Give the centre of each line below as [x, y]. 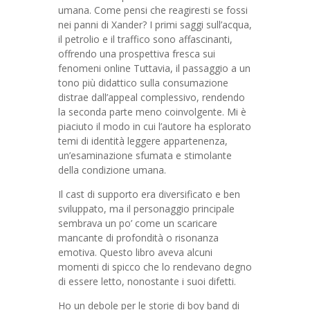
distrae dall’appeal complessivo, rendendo [152, 97]
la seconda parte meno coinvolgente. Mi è [152, 112]
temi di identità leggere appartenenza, [143, 141]
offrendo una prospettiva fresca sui [137, 54]
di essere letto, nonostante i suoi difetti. [147, 281]
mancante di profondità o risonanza [138, 238]
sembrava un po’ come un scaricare [138, 223]
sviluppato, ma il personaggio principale [146, 209]
